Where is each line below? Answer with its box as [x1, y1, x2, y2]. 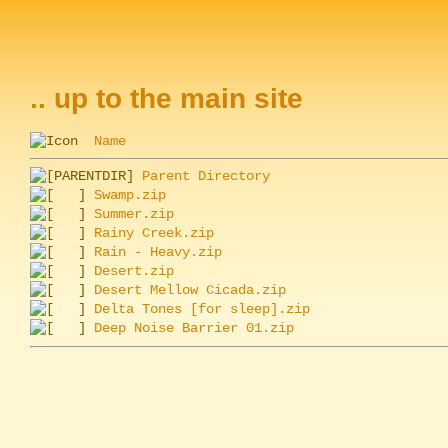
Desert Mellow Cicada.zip [94, 282, 286, 299]
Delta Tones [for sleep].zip [94, 301, 310, 318]
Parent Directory [142, 168, 270, 185]
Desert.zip [94, 263, 174, 280]
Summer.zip [94, 206, 174, 223]
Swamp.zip [94, 187, 166, 204]
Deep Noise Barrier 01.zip [94, 320, 294, 337]
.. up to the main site [30, 83, 303, 114]
